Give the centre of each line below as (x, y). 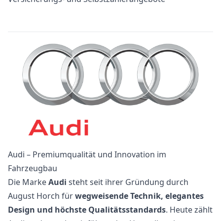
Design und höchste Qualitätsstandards (87, 210)
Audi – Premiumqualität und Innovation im (87, 155)
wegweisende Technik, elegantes (139, 196)
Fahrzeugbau (33, 168)
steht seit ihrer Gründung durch (128, 182)
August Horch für (41, 196)
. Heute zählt (189, 210)
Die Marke (28, 182)
